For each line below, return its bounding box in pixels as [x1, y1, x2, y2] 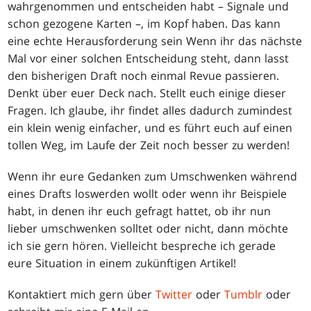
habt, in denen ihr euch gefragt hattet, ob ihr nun [8, 203, 271, 219]
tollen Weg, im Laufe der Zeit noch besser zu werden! [8, 137, 290, 153]
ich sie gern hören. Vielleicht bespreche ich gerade [8, 238, 276, 254]
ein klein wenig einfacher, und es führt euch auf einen [8, 120, 293, 136]
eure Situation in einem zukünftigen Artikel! [8, 255, 237, 271]
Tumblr [224, 287, 263, 303]
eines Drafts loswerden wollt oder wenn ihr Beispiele [8, 186, 287, 202]
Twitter [155, 287, 193, 303]
